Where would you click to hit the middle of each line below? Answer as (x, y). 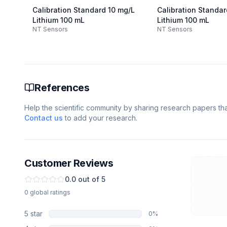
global (39, 192)
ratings (60, 192)
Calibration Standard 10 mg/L (84, 10)
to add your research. (100, 118)
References (62, 88)
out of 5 (91, 179)
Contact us (44, 118)
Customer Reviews (69, 163)
